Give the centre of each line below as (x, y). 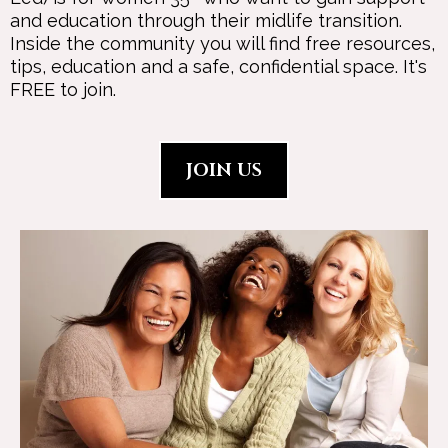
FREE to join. (63, 89)
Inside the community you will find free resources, (222, 43)
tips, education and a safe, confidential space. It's (218, 66)
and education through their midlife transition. (206, 20)
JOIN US (224, 170)
